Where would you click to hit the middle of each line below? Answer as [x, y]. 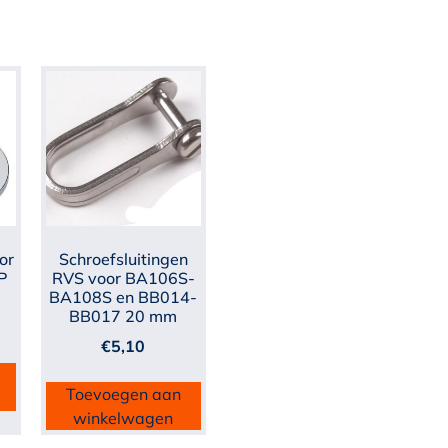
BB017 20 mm [123, 315]
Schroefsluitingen [123, 258]
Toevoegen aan [123, 393]
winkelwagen [123, 417]
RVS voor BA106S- [123, 277]
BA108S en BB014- [123, 296]
